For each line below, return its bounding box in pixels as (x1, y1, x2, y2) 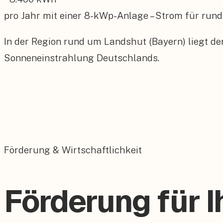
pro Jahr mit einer (4, 10, 84, 21)
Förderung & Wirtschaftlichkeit (4, 144, 142, 156)
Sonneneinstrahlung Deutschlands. (4, 52, 159, 64)
